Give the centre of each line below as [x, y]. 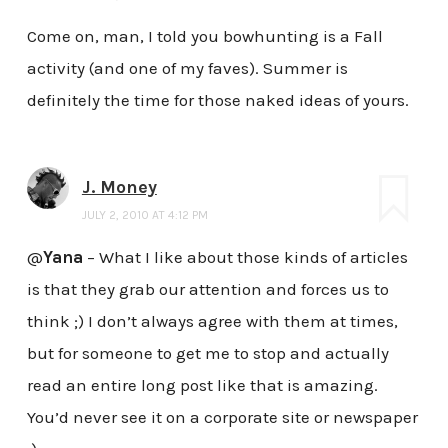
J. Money [119, 187]
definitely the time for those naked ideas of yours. [217, 100]
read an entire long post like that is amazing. [202, 385]
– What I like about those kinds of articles [245, 257]
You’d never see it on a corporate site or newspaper [222, 417]
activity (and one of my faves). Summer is [187, 68]
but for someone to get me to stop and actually [207, 353]
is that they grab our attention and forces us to [207, 289]
